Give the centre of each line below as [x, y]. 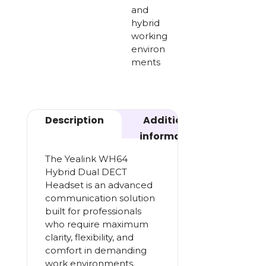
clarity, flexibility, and [89, 237]
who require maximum [96, 224]
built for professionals [93, 211]
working [150, 36]
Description [74, 120]
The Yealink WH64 [86, 159]
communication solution [100, 198]
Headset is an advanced [99, 185]
